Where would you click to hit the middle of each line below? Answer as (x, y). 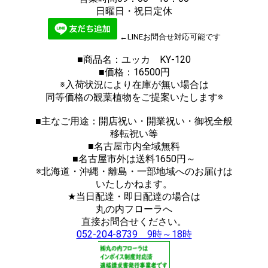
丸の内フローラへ (134, 209)
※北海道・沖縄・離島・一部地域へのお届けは (134, 172)
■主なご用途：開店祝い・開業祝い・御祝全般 (134, 121)
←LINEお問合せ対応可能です (170, 37)
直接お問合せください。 (134, 222)
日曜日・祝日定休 (134, 11)
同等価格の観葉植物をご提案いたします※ (134, 98)
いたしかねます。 (134, 184)
